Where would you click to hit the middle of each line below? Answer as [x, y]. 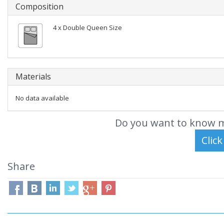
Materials [33, 76]
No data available [42, 98]
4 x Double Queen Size [87, 27]
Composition [39, 6]
